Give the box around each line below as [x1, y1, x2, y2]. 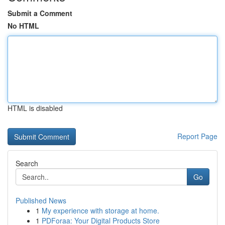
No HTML [8, 21, 39, 31]
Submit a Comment [8, 8, 72, 18]
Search [16, 158, 38, 168]
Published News [16, 195, 66, 205]
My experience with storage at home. [42, 205, 159, 215]
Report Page [177, 131, 217, 141]
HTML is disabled [8, 103, 63, 113]
